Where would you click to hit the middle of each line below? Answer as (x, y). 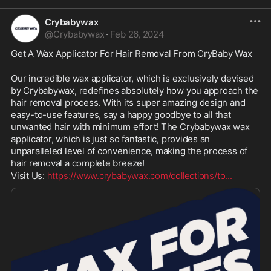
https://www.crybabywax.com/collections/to (136, 175)
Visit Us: (29, 175)
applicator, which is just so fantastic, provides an (111, 139)
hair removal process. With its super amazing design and (128, 102)
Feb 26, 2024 (137, 34)
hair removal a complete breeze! (78, 163)
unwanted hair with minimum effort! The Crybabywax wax (130, 126)
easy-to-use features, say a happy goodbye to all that (121, 114)
